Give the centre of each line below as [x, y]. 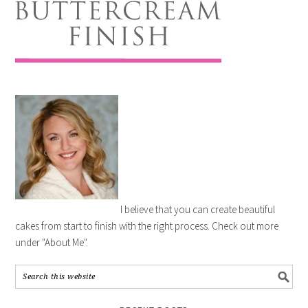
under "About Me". [52, 242]
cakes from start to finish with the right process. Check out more [147, 226]
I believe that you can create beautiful [197, 209]
